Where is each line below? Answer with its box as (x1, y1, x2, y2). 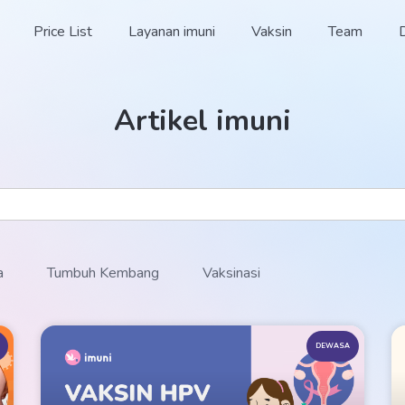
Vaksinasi (202, 263, 260, 283)
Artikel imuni (114, 101, 291, 140)
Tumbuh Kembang (47, 263, 159, 283)
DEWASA (316, 340, 351, 351)
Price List (33, 22, 93, 42)
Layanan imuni (128, 22, 216, 42)
